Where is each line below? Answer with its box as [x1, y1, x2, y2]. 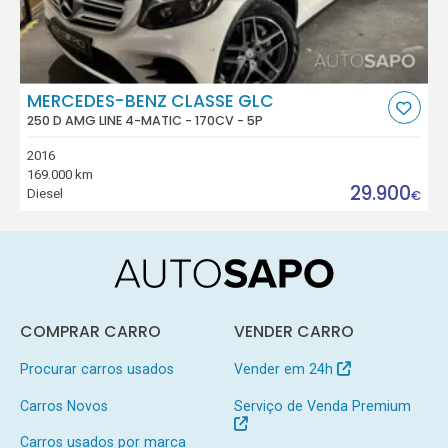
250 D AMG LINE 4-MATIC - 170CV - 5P [27, 112, 264, 130]
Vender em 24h [233, 360, 337, 377]
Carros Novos [19, 397, 108, 414]
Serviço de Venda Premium [233, 397, 411, 414]
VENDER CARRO [233, 320, 354, 342]
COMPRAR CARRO [19, 320, 161, 342]
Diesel [27, 186, 64, 202]
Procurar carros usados [19, 360, 174, 377]
